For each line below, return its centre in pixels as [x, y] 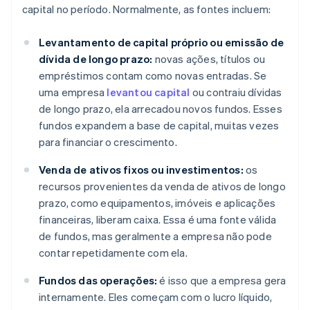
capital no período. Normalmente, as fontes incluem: [147, 9]
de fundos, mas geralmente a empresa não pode [155, 236]
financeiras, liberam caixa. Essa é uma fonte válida [158, 220]
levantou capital [148, 92]
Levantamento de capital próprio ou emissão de [162, 43]
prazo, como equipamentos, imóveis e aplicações [157, 203]
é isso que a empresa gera [222, 281]
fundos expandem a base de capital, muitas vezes [159, 126]
